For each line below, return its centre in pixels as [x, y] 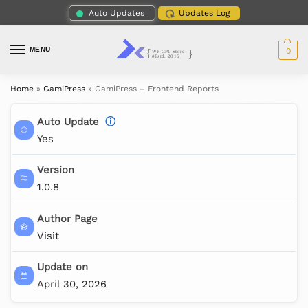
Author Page [67, 218]
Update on [62, 267]
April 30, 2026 [71, 284]
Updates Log [204, 13]
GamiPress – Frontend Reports [157, 89]
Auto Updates [116, 13]
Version [55, 170]
